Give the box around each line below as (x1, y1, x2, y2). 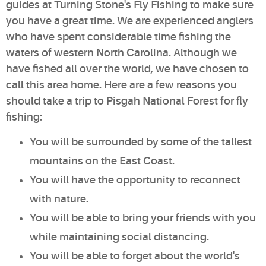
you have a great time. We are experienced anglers (6, 14, 254, 27)
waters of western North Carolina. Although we (6, 46, 237, 59)
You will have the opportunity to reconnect (30, 173, 240, 186)
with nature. (30, 192, 88, 205)
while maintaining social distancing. (30, 230, 209, 243)
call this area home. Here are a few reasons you (6, 78, 237, 91)
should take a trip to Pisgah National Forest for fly (6, 94, 248, 107)
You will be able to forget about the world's (30, 249, 240, 262)
